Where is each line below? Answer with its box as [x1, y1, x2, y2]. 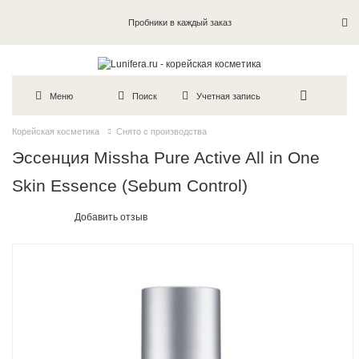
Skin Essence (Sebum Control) [12, 176, 248, 196]
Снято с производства [116, 127, 207, 137]
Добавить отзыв [75, 212, 148, 224]
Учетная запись [196, 91, 261, 101]
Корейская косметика [12, 127, 99, 137]
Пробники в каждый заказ [127, 18, 232, 27]
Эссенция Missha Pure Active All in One [12, 148, 321, 167]
